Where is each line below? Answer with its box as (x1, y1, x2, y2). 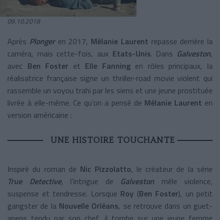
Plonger (29, 35, 55, 47)
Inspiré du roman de (7, 163, 81, 175)
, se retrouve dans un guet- (118, 199, 213, 212)
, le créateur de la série (131, 163, 213, 175)
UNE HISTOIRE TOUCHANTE (50, 135, 175, 145)
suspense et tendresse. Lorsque (7, 187, 120, 199)
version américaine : (7, 109, 72, 121)
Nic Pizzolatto (80, 163, 131, 175)
